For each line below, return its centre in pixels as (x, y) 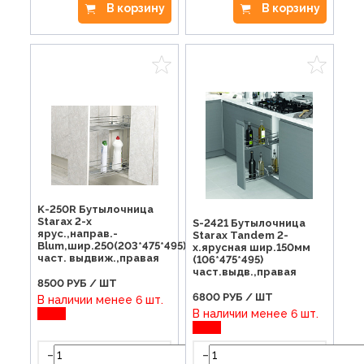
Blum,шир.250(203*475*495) (112, 246)
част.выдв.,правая (244, 271)
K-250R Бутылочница (96, 210)
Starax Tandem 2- (240, 235)
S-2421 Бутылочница (249, 223)
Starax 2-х (65, 222)
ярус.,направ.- (78, 234)
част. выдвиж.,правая (99, 258)
